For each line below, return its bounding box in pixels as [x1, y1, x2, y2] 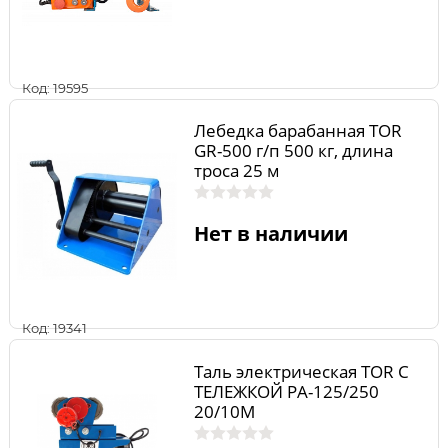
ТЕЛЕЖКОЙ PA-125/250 [193, 379, 379, 403]
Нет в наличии [193, 219, 348, 247]
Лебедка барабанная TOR [193, 119, 402, 143]
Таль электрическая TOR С [193, 359, 409, 383]
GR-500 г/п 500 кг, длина [193, 139, 393, 163]
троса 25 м [193, 159, 280, 183]
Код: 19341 [22, 320, 87, 337]
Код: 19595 [22, 79, 88, 96]
